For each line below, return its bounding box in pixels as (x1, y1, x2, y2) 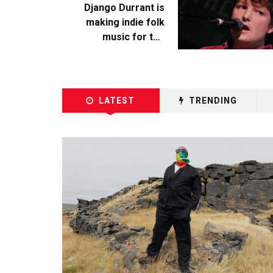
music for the (102, 31, 165, 43)
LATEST (99, 96, 135, 105)
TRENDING (188, 96, 237, 105)
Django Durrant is (83, 2, 165, 13)
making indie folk (85, 16, 165, 28)
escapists (119, 46, 165, 57)
